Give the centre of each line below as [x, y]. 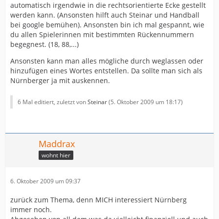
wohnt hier [56, 155]
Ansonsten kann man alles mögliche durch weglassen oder [107, 61]
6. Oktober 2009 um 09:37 [45, 181]
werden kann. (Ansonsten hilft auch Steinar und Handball [105, 15]
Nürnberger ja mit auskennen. [60, 80]
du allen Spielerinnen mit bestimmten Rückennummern [102, 34]
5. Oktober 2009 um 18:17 [146, 102]
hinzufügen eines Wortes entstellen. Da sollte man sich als [106, 71]
